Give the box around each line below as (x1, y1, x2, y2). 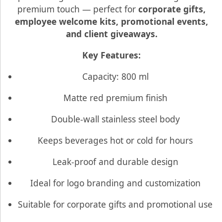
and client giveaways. (65, 27, 158, 40)
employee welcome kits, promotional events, (15, 15, 208, 27)
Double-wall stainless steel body (51, 112, 180, 125)
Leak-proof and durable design (52, 155, 178, 167)
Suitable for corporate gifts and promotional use (18, 198, 213, 210)
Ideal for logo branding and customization (30, 176, 201, 189)
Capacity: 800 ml (82, 70, 149, 82)
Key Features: (82, 49, 141, 61)
